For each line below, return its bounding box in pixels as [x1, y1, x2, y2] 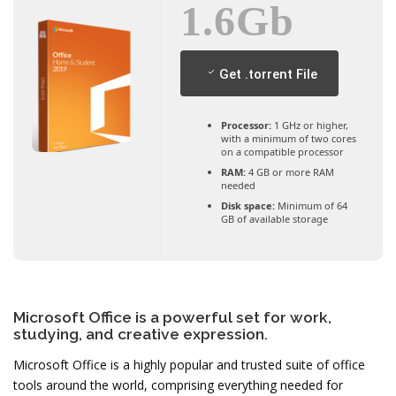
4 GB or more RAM [245, 165, 334, 179]
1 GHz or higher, [270, 118, 348, 133]
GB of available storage [220, 212, 328, 226]
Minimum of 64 [274, 199, 347, 213]
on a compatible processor [220, 145, 344, 159]
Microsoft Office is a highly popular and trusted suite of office [13, 356, 365, 374]
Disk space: [220, 199, 275, 213]
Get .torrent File [219, 66, 317, 83]
